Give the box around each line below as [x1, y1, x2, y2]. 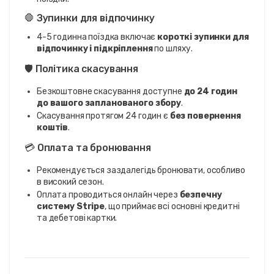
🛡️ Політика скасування [24, 62, 139, 75]
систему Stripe [37, 201, 105, 212]
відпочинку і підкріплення [37, 43, 153, 54]
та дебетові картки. [37, 212, 117, 223]
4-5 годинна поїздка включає [37, 31, 158, 42]
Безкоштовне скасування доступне [37, 86, 184, 97]
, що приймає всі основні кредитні [105, 201, 240, 212]
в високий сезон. [37, 176, 104, 187]
